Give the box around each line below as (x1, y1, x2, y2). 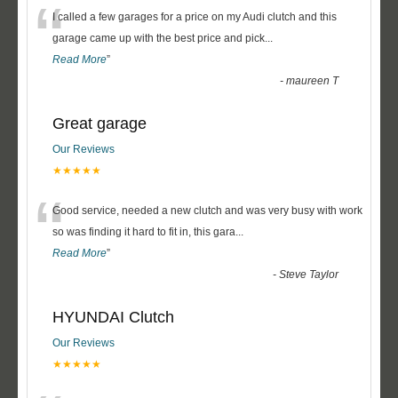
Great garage (52, 115, 147, 132)
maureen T (286, 75, 339, 87)
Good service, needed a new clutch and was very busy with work (52, 204, 362, 217)
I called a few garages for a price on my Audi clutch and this (52, 11, 337, 23)
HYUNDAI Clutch (52, 308, 174, 326)
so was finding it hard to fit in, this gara (52, 226, 235, 238)
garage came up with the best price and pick (52, 32, 265, 44)
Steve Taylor (279, 268, 339, 281)
